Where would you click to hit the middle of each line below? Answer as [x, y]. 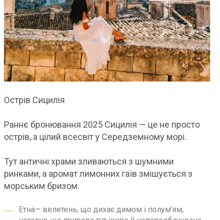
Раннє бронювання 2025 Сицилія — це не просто [102, 124]
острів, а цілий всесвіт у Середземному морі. [95, 137]
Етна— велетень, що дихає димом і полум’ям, [101, 209]
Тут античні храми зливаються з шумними [89, 161]
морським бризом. [44, 186]
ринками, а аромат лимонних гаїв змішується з [98, 174]
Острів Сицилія [34, 100]
